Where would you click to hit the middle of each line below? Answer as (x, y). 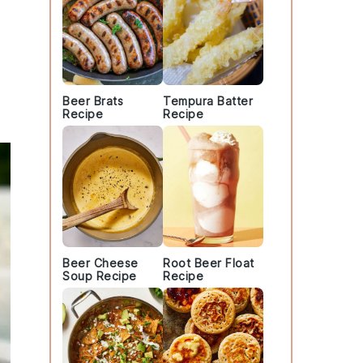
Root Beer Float (209, 263)
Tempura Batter (208, 101)
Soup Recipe (100, 276)
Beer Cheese (100, 263)
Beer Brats (93, 101)
